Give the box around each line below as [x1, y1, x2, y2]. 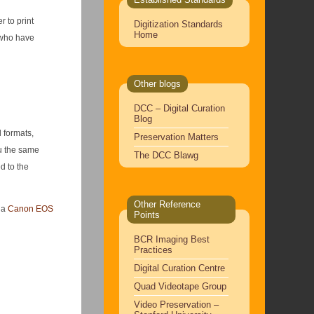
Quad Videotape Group [133, 280, 226, 292]
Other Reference [133, 198, 200, 210]
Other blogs [133, 78, 181, 89]
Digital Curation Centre [133, 262, 225, 273]
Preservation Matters [133, 131, 219, 142]
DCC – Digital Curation [133, 102, 225, 114]
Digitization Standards [133, 18, 223, 29]
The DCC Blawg [133, 149, 198, 161]
